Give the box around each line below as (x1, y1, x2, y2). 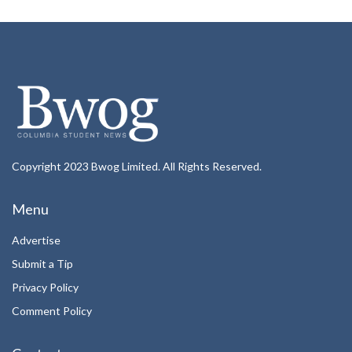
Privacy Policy (12, 280, 79, 294)
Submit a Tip (12, 256, 73, 270)
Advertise (12, 233, 60, 247)
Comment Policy (12, 303, 92, 317)
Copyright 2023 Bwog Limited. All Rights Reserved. (12, 159, 262, 173)
